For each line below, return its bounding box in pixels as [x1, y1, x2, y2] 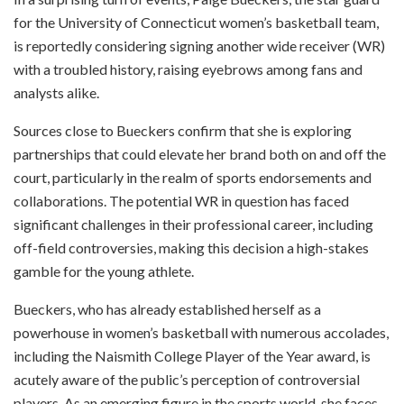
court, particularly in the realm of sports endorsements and [14, 168, 372, 186]
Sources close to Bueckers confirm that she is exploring [14, 121, 352, 139]
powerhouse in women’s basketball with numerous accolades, [14, 323, 389, 341]
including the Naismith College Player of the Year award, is [14, 346, 371, 364]
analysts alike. [14, 83, 99, 101]
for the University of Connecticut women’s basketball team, [14, 13, 379, 31]
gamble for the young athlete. [14, 262, 194, 280]
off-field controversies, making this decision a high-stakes [14, 238, 369, 256]
